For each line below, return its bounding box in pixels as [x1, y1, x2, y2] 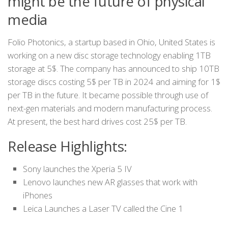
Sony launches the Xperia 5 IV [23, 163, 132, 175]
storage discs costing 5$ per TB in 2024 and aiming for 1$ [8, 76, 220, 88]
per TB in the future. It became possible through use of [8, 89, 208, 101]
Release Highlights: [8, 136, 127, 156]
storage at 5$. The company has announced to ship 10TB [8, 63, 219, 75]
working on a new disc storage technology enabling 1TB [8, 49, 211, 62]
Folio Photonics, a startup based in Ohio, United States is [8, 36, 215, 48]
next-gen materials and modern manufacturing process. [8, 102, 212, 115]
